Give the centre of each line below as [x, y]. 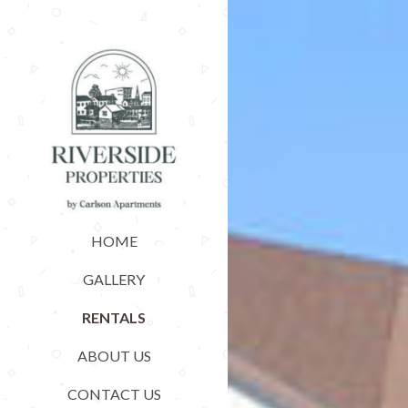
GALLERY [114, 280]
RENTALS [114, 318]
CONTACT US [114, 394]
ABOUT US [114, 356]
